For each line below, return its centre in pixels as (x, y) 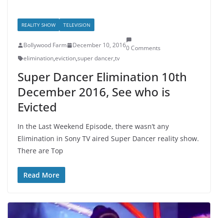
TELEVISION (77, 25)
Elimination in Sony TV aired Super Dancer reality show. (108, 139)
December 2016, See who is (94, 92)
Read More (41, 175)
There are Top (40, 151)
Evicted (37, 107)
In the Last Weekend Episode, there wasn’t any (93, 127)
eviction (65, 58)
